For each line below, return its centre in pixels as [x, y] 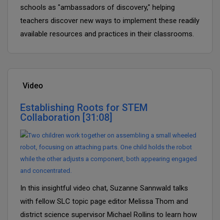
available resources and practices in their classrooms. [107, 34]
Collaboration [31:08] [66, 117]
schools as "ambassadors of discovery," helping [97, 7]
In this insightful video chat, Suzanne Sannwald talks [104, 188]
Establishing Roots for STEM [84, 108]
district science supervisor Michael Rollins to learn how [109, 215]
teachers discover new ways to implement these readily [110, 21]
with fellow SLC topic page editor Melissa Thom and [104, 201]
